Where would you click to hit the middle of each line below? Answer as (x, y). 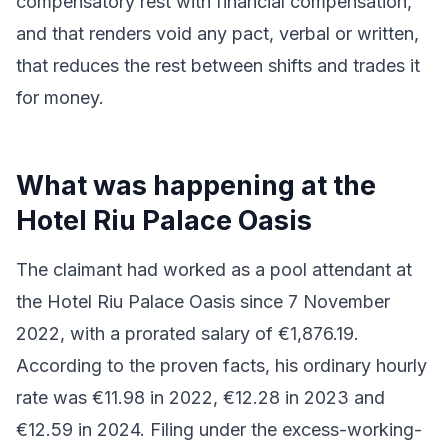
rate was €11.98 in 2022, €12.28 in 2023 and (200, 397)
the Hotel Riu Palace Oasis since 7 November (203, 301)
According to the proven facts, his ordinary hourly (221, 365)
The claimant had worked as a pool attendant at (214, 269)
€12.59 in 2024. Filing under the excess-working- (219, 429)
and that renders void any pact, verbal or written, (217, 33)
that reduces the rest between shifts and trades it (218, 65)
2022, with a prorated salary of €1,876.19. (187, 333)
